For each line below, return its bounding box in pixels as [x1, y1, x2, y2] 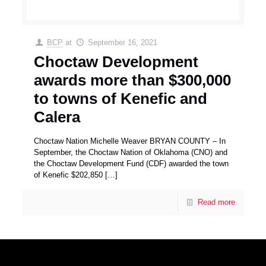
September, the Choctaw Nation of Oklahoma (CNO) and [34, 148, 228, 157]
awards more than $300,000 [34, 71, 232, 90]
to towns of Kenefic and [34, 90, 208, 108]
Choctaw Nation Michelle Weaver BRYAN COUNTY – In [34, 137, 226, 146]
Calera [34, 108, 81, 126]
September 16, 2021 [87, 38, 157, 47]
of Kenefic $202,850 [34, 170, 103, 180]
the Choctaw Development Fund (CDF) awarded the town [34, 159, 229, 169]
